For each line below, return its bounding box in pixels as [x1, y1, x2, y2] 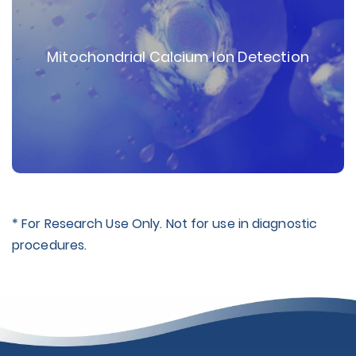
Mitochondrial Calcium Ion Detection [47, 47, 309, 68]
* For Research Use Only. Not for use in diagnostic [12, 215, 318, 234]
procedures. [12, 236, 87, 255]
